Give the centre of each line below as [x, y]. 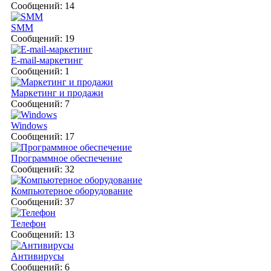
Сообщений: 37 [43, 201]
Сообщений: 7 [40, 103]
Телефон [28, 223]
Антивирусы [38, 256]
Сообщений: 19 [43, 38]
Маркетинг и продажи [57, 93]
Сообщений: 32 [43, 169]
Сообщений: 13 [43, 234]
